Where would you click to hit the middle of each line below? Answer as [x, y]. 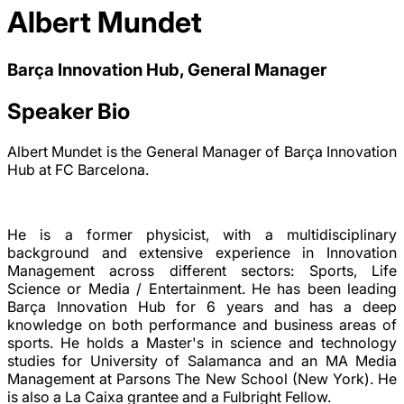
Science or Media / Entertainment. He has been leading [202, 288]
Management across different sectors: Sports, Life [202, 270]
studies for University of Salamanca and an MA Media [202, 360]
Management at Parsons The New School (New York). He [202, 378]
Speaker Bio [69, 111]
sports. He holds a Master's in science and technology [202, 342]
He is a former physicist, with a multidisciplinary [202, 234]
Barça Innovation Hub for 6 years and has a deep [202, 306]
